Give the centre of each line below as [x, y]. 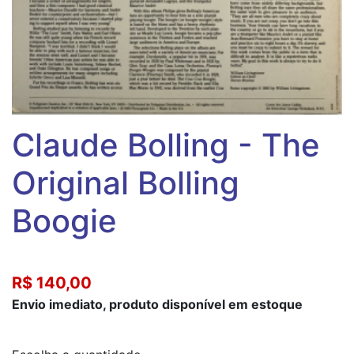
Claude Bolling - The [166, 145]
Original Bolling [126, 183]
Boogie [64, 220]
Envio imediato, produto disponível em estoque [157, 304]
